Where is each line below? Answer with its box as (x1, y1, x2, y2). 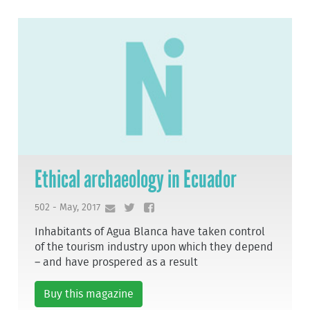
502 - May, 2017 (35, 201, 101, 212)
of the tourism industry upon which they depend (35, 241, 274, 253)
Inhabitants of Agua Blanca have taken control (35, 226, 266, 238)
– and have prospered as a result (35, 257, 199, 268)
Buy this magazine (44, 289, 134, 300)
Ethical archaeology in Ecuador (35, 164, 237, 194)
